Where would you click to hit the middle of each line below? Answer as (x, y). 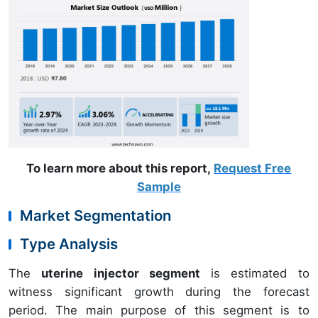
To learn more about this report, (120, 169)
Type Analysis (69, 244)
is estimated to (254, 274)
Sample (159, 187)
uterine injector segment (121, 274)
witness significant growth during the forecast (159, 292)
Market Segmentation (95, 216)
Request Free (253, 169)
